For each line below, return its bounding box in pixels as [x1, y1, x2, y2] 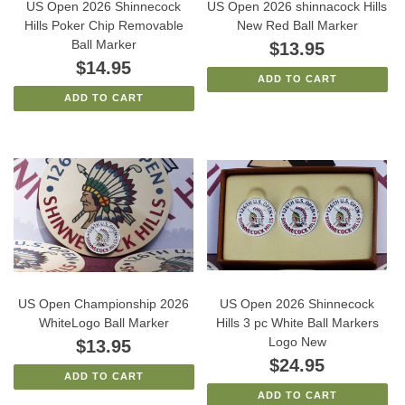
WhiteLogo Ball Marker [38, 316, 169, 330]
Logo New [268, 334, 326, 349]
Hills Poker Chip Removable [24, 17, 184, 33]
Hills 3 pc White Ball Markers [215, 316, 379, 330]
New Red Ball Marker [236, 17, 358, 33]
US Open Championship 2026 [18, 297, 190, 311]
